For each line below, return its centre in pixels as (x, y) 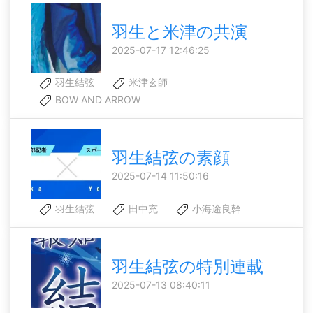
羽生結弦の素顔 (171, 158)
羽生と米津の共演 (180, 31)
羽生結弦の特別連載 (188, 267)
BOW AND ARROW (96, 100)
